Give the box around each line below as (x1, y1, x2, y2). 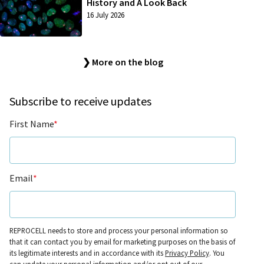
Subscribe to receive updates (9, 93, 151, 108)
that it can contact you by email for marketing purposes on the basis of (9, 236, 235, 246)
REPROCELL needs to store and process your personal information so (9, 225, 228, 235)
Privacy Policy (165, 247, 209, 258)
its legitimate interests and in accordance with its (9, 247, 165, 258)
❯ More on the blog (82, 55, 163, 69)
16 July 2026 (86, 10, 124, 21)
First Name (9, 117, 54, 130)
